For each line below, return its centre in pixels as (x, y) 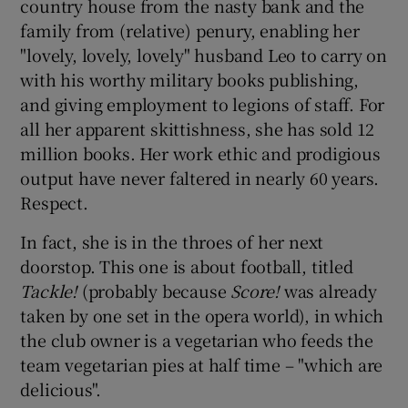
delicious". (61, 388)
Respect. (54, 202)
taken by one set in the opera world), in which (202, 315)
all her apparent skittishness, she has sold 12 (198, 128)
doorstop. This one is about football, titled (187, 265)
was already (328, 290)
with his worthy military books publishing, (190, 79)
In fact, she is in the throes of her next (172, 241)
